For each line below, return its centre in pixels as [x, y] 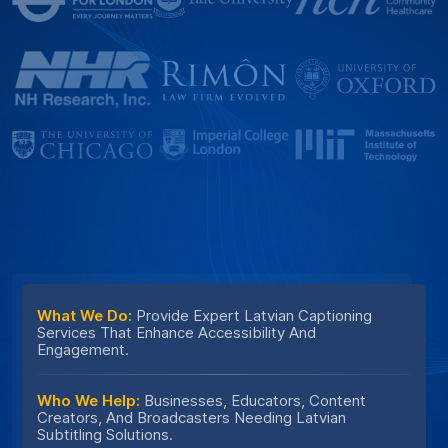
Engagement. [83, 350]
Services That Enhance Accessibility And [176, 333]
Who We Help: [88, 401]
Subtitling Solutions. [105, 435]
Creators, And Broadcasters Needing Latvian [191, 418]
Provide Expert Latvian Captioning [252, 316]
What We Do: [84, 316]
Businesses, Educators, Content [253, 401]
